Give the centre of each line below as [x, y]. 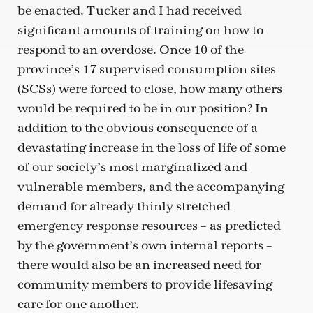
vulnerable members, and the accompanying [151, 187]
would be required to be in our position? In [143, 109]
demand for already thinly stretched [124, 207]
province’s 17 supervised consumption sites [147, 70]
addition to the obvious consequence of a [138, 129]
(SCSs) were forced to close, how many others [150, 89]
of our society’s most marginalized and [132, 168]
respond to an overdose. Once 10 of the [131, 50]
